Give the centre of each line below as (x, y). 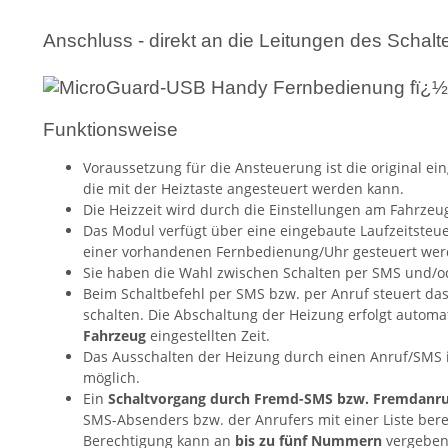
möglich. (111, 378)
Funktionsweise (110, 130)
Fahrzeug (114, 336)
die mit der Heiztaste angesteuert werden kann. (243, 189)
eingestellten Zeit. (208, 336)
